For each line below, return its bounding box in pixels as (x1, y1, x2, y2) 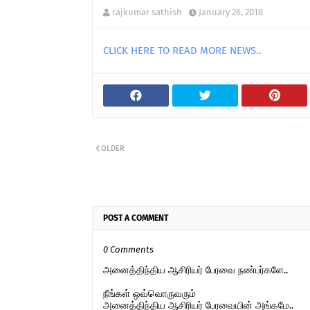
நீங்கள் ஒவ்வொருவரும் (103, 288, 196, 300)
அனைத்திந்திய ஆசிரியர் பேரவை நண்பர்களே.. (103, 264, 288, 276)
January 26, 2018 (199, 7, 263, 17)
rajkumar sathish (112, 7, 182, 17)
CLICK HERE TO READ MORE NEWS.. (103, 44, 262, 57)
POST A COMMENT (103, 213, 168, 223)
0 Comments (103, 244, 154, 255)
